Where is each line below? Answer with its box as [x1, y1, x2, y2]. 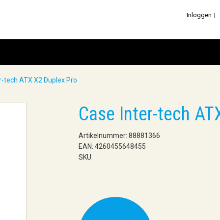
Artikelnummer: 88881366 [78, 132, 160, 139]
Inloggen [187, 11, 212, 19]
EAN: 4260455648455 [78, 142, 146, 150]
